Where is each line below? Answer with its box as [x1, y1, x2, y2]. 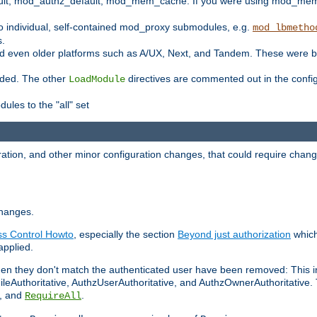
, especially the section [74, 229, 178, 241]
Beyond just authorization [178, 229, 291, 241]
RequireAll [25, 290, 81, 302]
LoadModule [69, 73, 125, 85]
